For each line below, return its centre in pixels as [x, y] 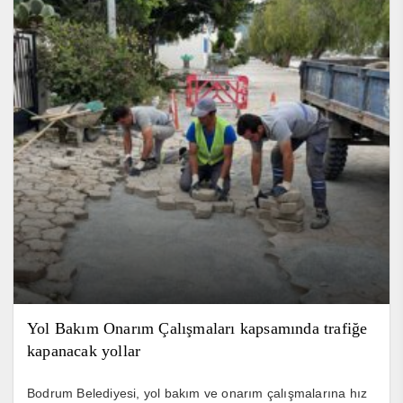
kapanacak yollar [84, 350]
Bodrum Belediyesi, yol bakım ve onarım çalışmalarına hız [197, 393]
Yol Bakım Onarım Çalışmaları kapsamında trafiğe [197, 328]
